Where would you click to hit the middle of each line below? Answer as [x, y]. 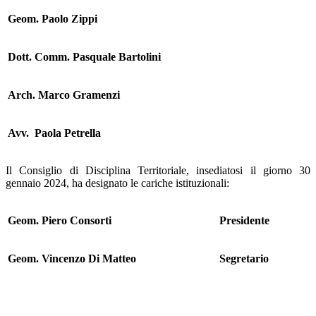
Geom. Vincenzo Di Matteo [72, 258]
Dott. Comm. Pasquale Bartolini [84, 56]
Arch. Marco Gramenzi [64, 95]
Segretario [244, 258]
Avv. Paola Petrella [54, 133]
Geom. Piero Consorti [60, 220]
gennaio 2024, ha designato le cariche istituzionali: [119, 183]
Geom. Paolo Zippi [53, 18]
